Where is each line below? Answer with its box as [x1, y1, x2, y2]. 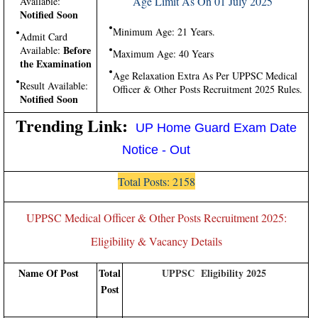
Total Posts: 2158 [117, 174, 195, 189]
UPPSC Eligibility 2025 [161, 265, 270, 280]
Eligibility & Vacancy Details [90, 234, 222, 248]
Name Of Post [18, 265, 82, 280]
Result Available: [20, 79, 88, 92]
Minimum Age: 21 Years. [113, 25, 215, 38]
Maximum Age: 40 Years [113, 47, 217, 60]
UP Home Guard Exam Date [132, 121, 297, 135]
